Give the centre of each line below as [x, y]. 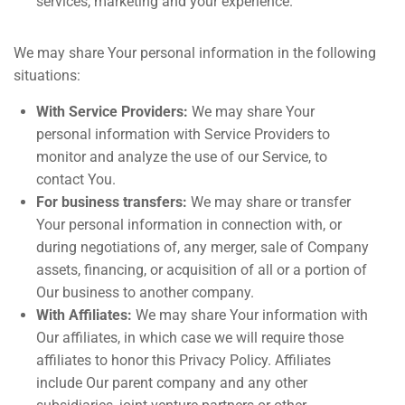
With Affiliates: [84, 315]
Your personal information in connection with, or [189, 225]
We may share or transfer [269, 202]
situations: [47, 75]
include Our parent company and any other [172, 383]
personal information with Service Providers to [183, 134]
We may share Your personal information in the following [195, 53]
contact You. [76, 179]
